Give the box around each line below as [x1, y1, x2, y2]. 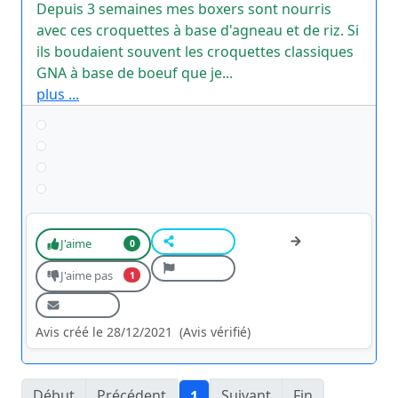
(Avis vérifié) [179, 323, 251, 341]
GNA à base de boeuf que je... [36, 63, 233, 83]
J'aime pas [60, 267, 113, 284]
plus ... [36, 84, 79, 104]
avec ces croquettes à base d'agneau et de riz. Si [36, 20, 359, 40]
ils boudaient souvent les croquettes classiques [36, 42, 354, 61]
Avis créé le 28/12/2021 [36, 323, 172, 341]
